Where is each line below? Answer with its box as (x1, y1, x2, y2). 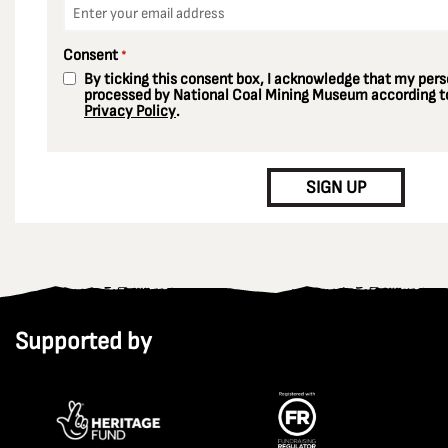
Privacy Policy (84, 102, 176, 121)
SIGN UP (306, 177, 366, 198)
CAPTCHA (62, 133, 126, 152)
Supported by (15, 327, 152, 356)
